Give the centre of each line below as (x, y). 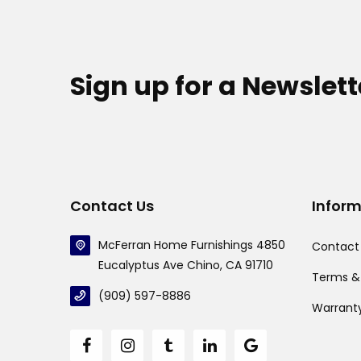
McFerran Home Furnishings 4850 (192, 245)
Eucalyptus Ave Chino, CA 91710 (186, 266)
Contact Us (112, 206)
